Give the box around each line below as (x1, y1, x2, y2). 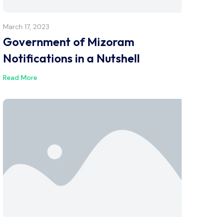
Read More (3, 73, 37, 82)
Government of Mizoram (3, 34, 134, 49)
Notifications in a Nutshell (3, 51, 140, 65)
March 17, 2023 (3, 22, 49, 31)
